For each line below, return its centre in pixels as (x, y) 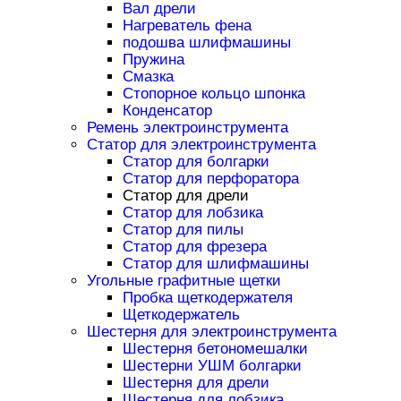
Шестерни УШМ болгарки (212, 366)
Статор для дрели (185, 196)
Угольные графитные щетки (183, 281)
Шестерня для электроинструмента (211, 332)
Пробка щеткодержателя (207, 298)
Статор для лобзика (192, 213)
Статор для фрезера (194, 247)
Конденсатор (167, 111)
